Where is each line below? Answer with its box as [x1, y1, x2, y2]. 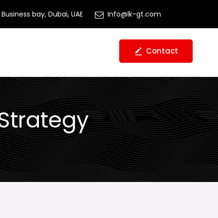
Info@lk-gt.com [108, 9, 161, 19]
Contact [146, 46, 178, 56]
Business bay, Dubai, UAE [1, 9, 83, 19]
